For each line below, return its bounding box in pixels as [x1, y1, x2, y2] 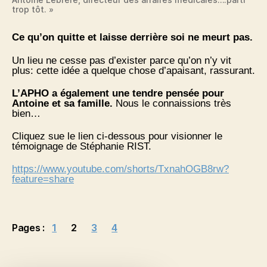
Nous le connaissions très [113, 97, 231, 109]
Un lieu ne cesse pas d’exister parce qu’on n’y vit [12, 54, 231, 66]
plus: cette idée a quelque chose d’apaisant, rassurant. [12, 64, 255, 76]
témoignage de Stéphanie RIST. [12, 141, 151, 153]
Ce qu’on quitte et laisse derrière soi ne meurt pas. [12, 32, 253, 44]
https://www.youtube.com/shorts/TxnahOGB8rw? [12, 163, 229, 175]
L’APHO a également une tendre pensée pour [12, 87, 224, 99]
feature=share [12, 173, 74, 185]
